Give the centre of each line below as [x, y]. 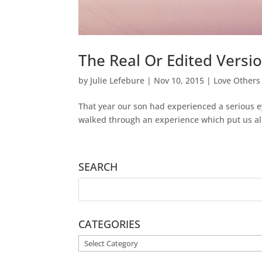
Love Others [237, 81]
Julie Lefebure [118, 81]
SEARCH [98, 167]
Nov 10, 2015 [179, 81]
